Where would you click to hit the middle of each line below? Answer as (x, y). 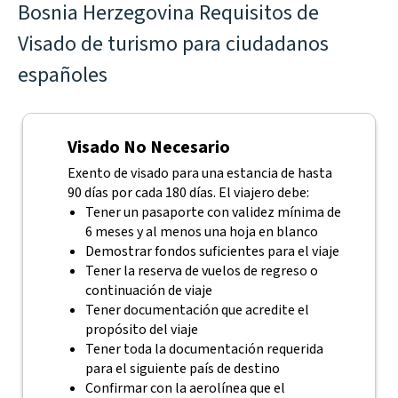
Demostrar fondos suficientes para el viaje (212, 251)
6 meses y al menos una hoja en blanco (201, 232)
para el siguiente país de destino (182, 369)
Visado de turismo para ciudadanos (173, 44)
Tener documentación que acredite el (197, 310)
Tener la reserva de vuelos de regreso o (201, 271)
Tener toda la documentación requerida (204, 349)
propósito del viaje (141, 330)
